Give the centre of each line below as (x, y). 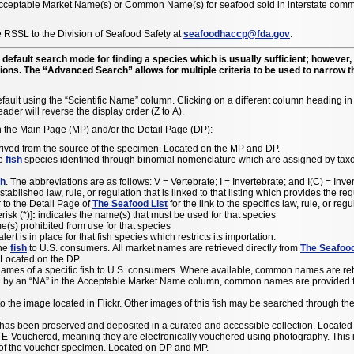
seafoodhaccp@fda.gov (237, 34)
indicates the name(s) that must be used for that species (156, 215)
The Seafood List (130, 203)
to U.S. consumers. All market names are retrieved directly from (164, 248)
